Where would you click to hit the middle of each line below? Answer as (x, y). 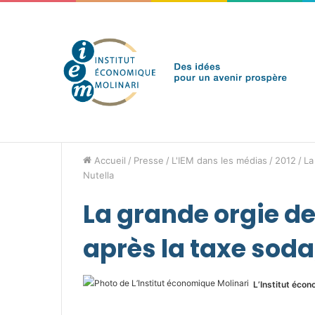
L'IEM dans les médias (219, 160)
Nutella (98, 175)
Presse (149, 160)
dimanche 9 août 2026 (114, 111)
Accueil (109, 160)
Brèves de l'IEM (207, 111)
